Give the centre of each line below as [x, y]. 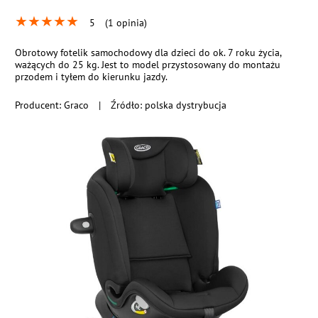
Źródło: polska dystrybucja [169, 105]
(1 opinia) [126, 23]
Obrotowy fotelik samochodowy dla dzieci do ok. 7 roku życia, [148, 52]
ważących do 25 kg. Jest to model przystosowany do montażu [148, 64]
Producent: [40, 105]
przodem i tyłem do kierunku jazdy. [92, 76]
